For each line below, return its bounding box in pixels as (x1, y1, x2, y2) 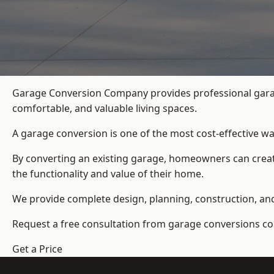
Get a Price (12, 242, 62, 256)
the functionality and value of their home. (12, 167, 204, 181)
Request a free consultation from (12, 217, 168, 231)
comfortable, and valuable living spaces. (12, 102, 197, 116)
